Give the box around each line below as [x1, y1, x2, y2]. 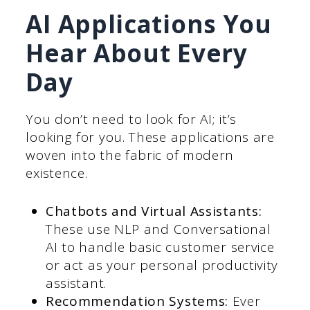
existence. [26, 164, 88, 183]
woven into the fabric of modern [26, 146, 235, 165]
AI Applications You [26, 8, 272, 41]
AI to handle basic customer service [45, 237, 275, 256]
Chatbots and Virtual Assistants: [45, 201, 262, 220]
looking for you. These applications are [26, 128, 275, 147]
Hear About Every [26, 37, 248, 70]
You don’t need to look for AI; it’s [26, 110, 237, 129]
